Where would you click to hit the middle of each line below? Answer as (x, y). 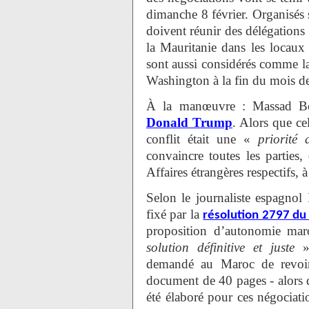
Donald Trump (190, 122)
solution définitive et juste (221, 247)
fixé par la (175, 214)
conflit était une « (198, 139)
